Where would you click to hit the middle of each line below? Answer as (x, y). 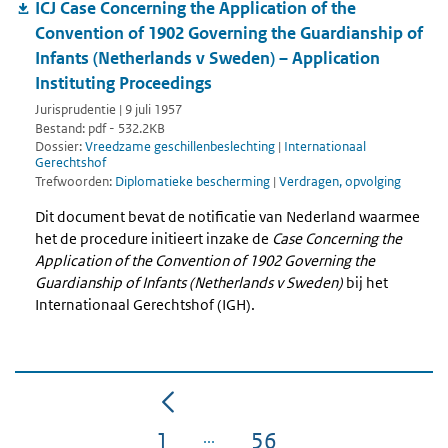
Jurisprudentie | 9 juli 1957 (108, 109)
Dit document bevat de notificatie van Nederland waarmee (227, 217)
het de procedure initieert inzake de (153, 239)
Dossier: (60, 147)
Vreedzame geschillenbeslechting (180, 147)
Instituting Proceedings (123, 82)
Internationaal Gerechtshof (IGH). (145, 305)
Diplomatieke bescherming (194, 182)
